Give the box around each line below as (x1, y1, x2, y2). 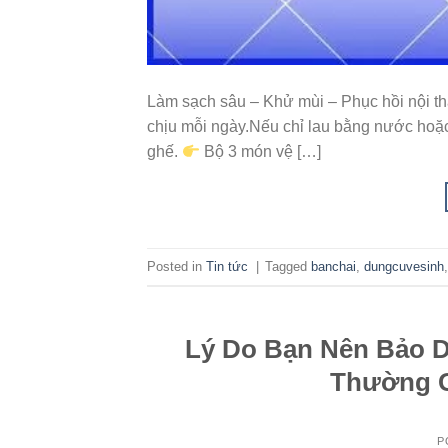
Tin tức (206, 258, 248, 274)
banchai (311, 258, 356, 274)
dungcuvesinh (364, 258, 444, 274)
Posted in (147, 258, 206, 274)
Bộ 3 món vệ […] (200, 143, 322, 161)
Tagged (265, 258, 311, 274)
